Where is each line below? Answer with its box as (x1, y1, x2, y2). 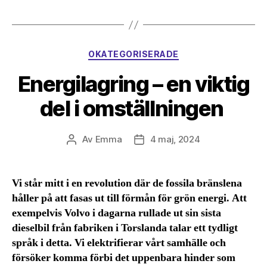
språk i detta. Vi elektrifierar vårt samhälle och (12, 235, 226, 250)
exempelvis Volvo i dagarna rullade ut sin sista (12, 206, 221, 220)
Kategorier (133, 45, 184, 58)
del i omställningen (39, 95, 228, 122)
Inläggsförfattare (71, 133, 144, 145)
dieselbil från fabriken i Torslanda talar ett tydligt (12, 221, 238, 235)
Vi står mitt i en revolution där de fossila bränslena (12, 176, 242, 190)
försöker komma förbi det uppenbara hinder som (12, 250, 235, 265)
